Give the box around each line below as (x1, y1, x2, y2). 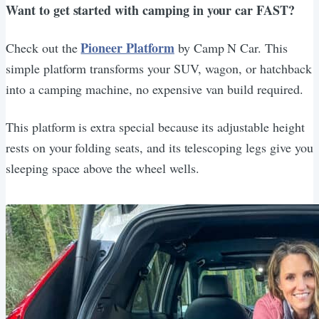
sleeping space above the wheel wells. (6, 159, 199, 177)
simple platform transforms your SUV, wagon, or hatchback (6, 59, 312, 77)
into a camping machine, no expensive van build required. (6, 80, 303, 98)
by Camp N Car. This (174, 38, 288, 56)
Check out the (6, 38, 81, 56)
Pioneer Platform (80, 38, 174, 57)
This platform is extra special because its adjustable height (6, 117, 305, 135)
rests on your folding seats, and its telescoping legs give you (6, 138, 313, 156)
